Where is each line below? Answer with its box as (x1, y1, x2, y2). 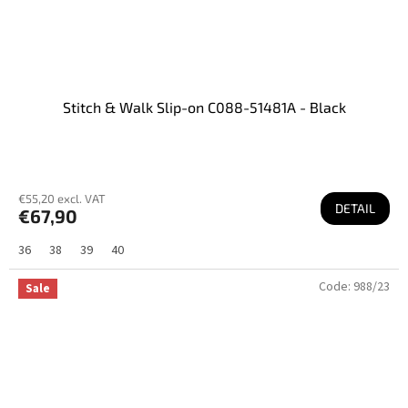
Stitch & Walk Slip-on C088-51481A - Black (62, 97, 346, 116)
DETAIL (335, 199, 375, 216)
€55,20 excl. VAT (18, 190, 106, 206)
